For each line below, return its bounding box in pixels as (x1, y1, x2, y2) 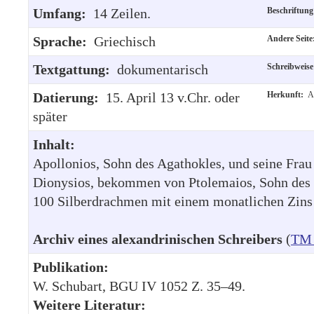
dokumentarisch (117, 61, 208, 77)
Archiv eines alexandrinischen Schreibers (33, 231, 282, 247)
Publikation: (33, 259, 109, 275)
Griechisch (94, 33, 156, 49)
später (33, 108, 67, 124)
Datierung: (33, 89, 106, 105)
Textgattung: (33, 61, 117, 77)
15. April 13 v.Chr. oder (106, 89, 240, 105)
